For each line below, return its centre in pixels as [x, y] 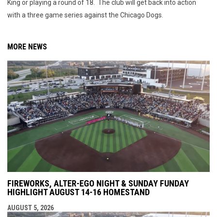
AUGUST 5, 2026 [31, 208]
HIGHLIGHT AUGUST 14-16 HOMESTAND [78, 192]
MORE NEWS [27, 47]
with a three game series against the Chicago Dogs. [86, 15]
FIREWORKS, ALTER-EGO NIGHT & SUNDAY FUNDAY [98, 183]
